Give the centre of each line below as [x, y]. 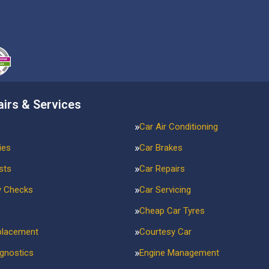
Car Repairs [162, 169]
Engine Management [179, 253]
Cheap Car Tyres [172, 211]
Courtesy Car [165, 232]
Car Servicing [165, 190]
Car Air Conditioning [179, 127]
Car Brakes [161, 148]
